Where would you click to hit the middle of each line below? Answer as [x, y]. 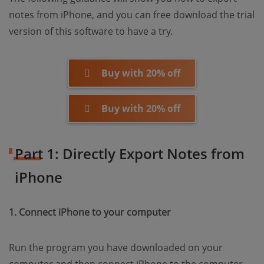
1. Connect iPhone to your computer [90, 212]
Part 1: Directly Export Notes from [130, 154]
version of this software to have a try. [91, 31]
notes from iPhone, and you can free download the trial [132, 15]
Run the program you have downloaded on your [116, 247]
